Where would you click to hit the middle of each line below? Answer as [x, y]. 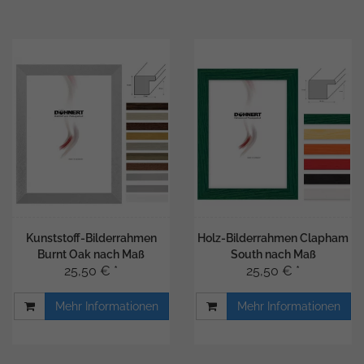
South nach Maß [273, 254]
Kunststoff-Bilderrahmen [91, 238]
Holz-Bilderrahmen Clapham [273, 238]
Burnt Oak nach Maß [91, 254]
